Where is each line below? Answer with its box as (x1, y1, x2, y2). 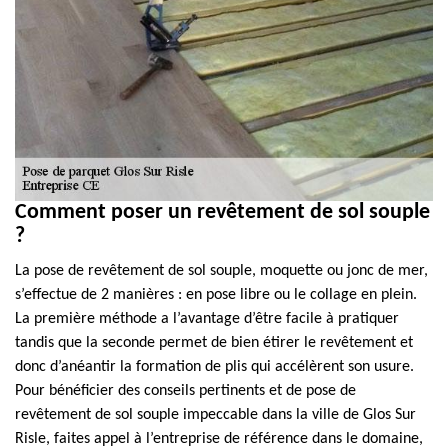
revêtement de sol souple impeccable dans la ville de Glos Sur (15, 407, 416, 423)
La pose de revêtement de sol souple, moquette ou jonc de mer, (15, 263, 428, 279)
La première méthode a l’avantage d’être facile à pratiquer (15, 311, 399, 327)
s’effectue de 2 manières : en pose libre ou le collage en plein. (15, 287, 417, 303)
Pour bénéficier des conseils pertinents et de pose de (15, 383, 356, 399)
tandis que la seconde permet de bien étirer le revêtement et (15, 335, 413, 351)
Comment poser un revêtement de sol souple (15, 201, 430, 224)
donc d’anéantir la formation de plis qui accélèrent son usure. (15, 359, 414, 375)
